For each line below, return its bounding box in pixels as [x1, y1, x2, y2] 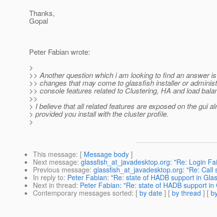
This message [33, 149, 76, 159]
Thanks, [29, 8, 55, 18]
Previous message [33, 165, 90, 175]
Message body [84, 149, 129, 159]
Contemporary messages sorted [33, 188, 132, 198]
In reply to [33, 172, 63, 183]
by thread [172, 188, 201, 198]
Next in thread [33, 180, 76, 190]
